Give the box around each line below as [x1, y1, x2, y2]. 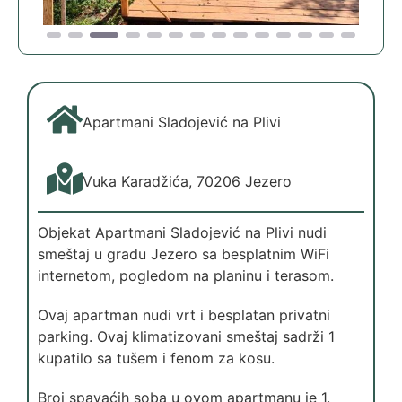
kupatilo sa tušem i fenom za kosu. [38, 348, 275, 367]
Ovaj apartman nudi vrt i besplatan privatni [38, 305, 330, 324]
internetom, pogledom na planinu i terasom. [38, 266, 334, 284]
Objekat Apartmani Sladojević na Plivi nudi [38, 223, 327, 241]
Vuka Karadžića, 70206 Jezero [83, 171, 292, 190]
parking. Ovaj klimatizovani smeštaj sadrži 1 [38, 327, 335, 345]
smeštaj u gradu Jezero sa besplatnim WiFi [38, 244, 329, 263]
